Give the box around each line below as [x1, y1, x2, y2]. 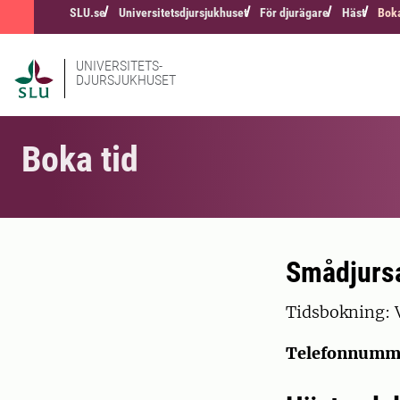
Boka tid [21, 138, 138, 181]
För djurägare [260, 5, 329, 20]
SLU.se [70, 5, 105, 20]
